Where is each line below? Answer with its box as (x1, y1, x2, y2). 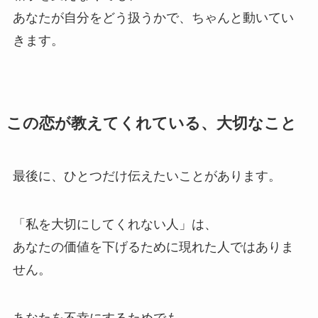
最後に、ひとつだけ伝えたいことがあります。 (12, 169, 281, 184)
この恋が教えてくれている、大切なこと (6, 115, 297, 133)
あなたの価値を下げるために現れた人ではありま (12, 240, 294, 255)
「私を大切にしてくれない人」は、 (12, 217, 217, 232)
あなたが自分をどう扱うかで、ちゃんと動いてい (12, 11, 294, 26)
